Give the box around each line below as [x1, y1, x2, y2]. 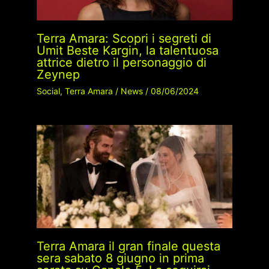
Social [36, 86, 60, 97]
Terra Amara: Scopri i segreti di [36, 31, 211, 46]
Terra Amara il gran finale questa [36, 238, 220, 253]
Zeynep [36, 67, 80, 82]
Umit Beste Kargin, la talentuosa [36, 43, 219, 58]
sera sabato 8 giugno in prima [36, 250, 204, 265]
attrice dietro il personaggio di [36, 55, 207, 70]
